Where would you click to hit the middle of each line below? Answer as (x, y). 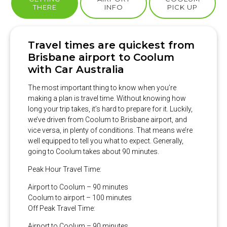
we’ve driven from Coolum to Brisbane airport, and (107, 119)
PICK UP (182, 7)
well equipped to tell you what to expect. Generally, (106, 141)
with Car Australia (76, 69)
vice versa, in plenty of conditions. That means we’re (110, 130)
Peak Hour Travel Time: (65, 169)
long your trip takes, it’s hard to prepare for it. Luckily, (110, 109)
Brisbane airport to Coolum (101, 57)
